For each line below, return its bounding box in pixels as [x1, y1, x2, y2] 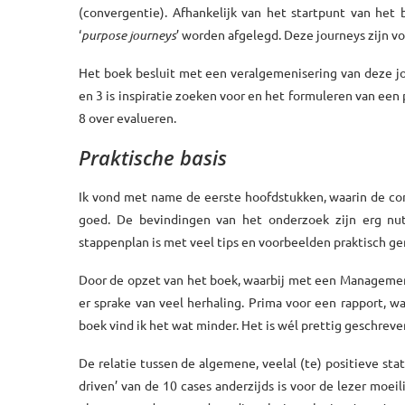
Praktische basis [79, 143, 227, 171]
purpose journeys [81, 25, 176, 43]
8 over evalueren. [79, 108, 176, 126]
